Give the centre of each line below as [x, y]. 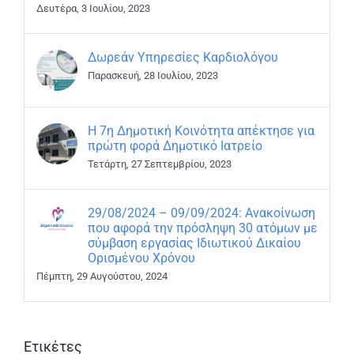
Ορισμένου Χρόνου [141, 258]
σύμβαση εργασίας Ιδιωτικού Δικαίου [194, 243]
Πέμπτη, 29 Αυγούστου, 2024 [102, 277]
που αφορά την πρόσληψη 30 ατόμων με [203, 228]
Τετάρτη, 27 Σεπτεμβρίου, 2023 [160, 164]
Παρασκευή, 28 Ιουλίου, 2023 [153, 76]
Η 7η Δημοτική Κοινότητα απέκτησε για [201, 131]
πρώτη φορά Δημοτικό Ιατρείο [175, 146]
